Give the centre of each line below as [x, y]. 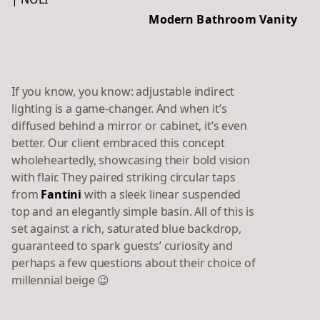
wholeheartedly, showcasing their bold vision [131, 160]
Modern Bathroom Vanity [223, 20]
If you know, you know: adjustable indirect [123, 92]
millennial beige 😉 [61, 280]
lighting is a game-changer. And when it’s [119, 109]
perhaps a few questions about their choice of [134, 263]
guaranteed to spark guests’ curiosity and [122, 246]
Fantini [61, 195]
